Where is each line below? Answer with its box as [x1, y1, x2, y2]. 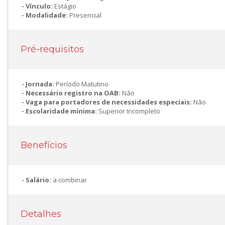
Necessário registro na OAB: [26, 88, 122, 97]
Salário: [26, 175, 53, 184]
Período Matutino [56, 79, 108, 88]
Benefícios [21, 140, 67, 151]
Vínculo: [26, 2, 54, 11]
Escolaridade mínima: [26, 106, 98, 116]
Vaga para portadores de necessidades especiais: [26, 97, 193, 106]
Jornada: [26, 79, 56, 88]
